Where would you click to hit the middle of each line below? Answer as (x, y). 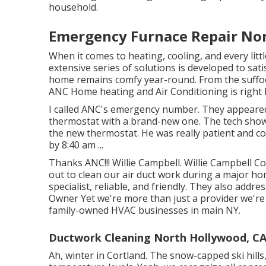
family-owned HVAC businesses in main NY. (145, 210)
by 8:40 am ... (76, 145)
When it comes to (88, 56)
